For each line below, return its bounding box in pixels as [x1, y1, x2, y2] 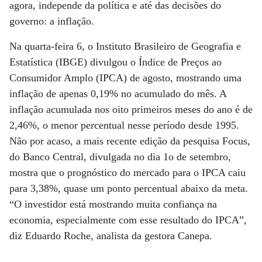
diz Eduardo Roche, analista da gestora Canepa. [9, 230, 212, 242]
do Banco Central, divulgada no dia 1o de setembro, [9, 151, 231, 163]
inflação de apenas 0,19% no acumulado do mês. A [9, 88, 226, 99]
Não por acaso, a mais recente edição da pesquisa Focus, [9, 135, 250, 147]
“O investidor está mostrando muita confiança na [9, 198, 217, 210]
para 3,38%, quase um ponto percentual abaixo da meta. [9, 182, 248, 194]
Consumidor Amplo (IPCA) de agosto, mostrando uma [9, 72, 242, 84]
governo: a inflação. [9, 15, 94, 27]
